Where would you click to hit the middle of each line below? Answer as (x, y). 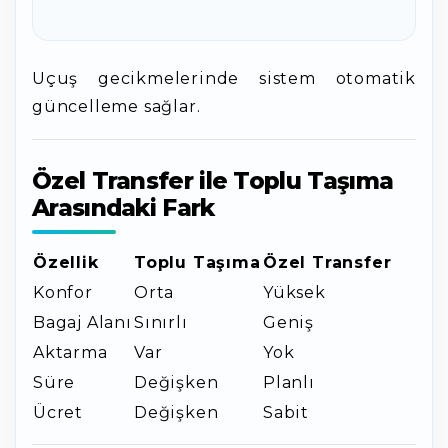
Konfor (63, 292)
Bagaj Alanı (82, 322)
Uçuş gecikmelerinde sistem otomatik (224, 78)
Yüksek (294, 292)
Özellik (66, 262)
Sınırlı (161, 322)
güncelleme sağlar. (116, 106)
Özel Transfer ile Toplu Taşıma (213, 181)
